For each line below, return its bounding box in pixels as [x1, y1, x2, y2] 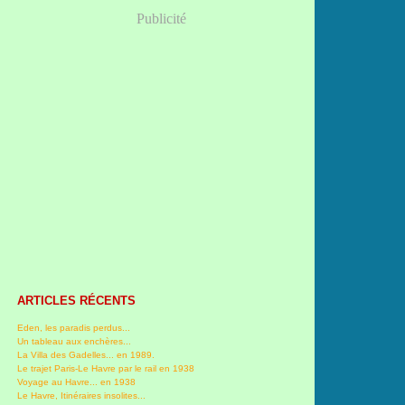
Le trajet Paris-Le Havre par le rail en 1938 [17, 363, 194, 373]
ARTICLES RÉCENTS [17, 294, 136, 307]
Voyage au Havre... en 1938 [17, 377, 136, 387]
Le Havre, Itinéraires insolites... [17, 391, 146, 400]
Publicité [137, 11, 186, 26]
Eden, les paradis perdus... [17, 323, 130, 333]
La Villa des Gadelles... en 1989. [17, 350, 155, 360]
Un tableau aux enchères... [17, 336, 131, 346]
